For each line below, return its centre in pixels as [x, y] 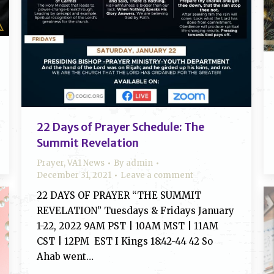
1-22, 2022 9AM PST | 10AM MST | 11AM [128, 226]
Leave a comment [157, 175]
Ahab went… [65, 256]
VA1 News [86, 163]
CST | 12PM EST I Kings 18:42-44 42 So [125, 241]
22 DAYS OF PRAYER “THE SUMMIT [119, 195]
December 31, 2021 [74, 175]
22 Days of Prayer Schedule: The [120, 127]
